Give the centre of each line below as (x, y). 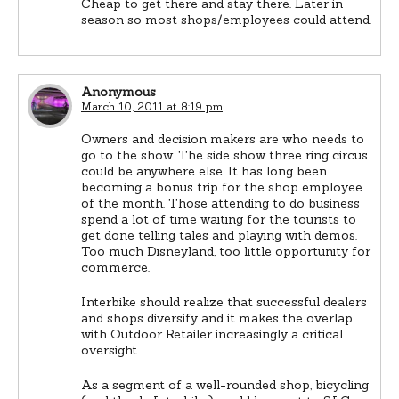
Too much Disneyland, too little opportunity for (226, 251)
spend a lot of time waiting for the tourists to (219, 219)
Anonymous (118, 91)
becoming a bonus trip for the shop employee (222, 187)
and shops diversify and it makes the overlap (217, 318)
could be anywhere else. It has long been (204, 171)
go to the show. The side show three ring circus (224, 155)
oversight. (110, 350)
